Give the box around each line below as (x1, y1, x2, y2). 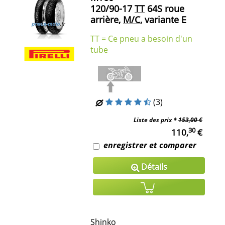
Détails (139, 161, 167, 173)
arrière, (90, 14, 121, 26)
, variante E (140, 14, 186, 26)
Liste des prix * (134, 116, 178, 125)
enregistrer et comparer (103, 140, 196, 151)
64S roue (145, 3, 184, 15)
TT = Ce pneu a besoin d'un (90, 33, 192, 45)
